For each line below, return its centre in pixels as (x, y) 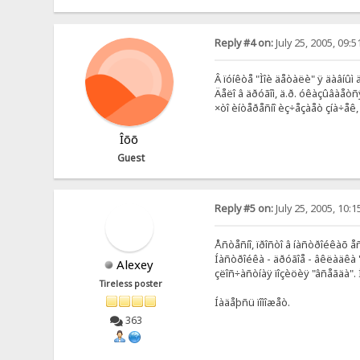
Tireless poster (131, 284)
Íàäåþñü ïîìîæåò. (252, 303)
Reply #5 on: (243, 209)
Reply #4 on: (243, 43)
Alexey (135, 265)
